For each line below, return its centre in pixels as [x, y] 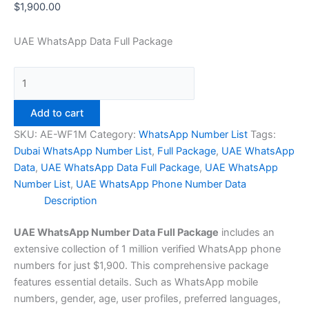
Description [70, 201]
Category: [114, 135]
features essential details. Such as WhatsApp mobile [136, 282]
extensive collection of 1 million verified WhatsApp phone [147, 249]
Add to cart [57, 113]
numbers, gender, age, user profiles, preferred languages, [147, 298]
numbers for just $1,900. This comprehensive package [141, 265]
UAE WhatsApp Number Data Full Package [116, 232]
